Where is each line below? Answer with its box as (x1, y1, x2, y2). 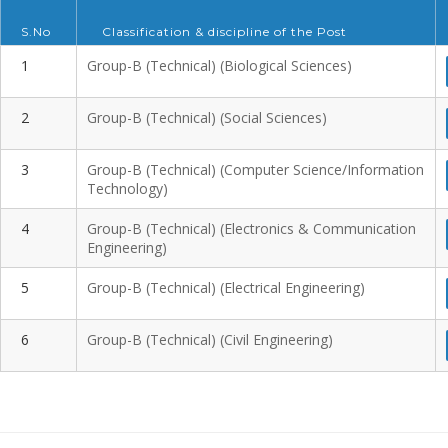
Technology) (87, 179, 168, 198)
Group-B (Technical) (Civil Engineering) (87, 330, 333, 349)
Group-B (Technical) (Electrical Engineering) (87, 278, 365, 297)
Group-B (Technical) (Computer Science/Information (87, 160, 424, 179)
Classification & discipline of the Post (102, 24, 347, 39)
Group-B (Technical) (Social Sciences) (87, 108, 327, 127)
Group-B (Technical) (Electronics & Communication (87, 219, 416, 238)
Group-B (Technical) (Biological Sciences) (87, 56, 352, 75)
